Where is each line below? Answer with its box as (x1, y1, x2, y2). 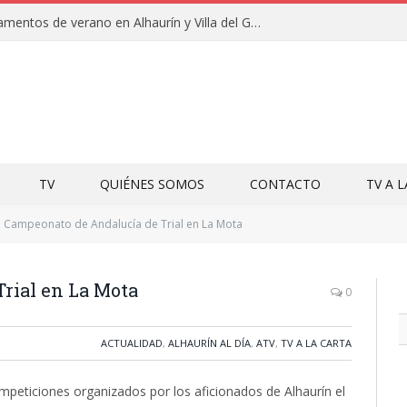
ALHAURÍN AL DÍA (168, 336, 251, 350)
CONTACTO (250, 175, 321, 193)
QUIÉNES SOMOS (100, 175, 204, 193)
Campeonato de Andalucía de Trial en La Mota (4, 216, 243, 232)
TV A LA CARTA (281, 336, 352, 350)
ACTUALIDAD (101, 336, 163, 350)
